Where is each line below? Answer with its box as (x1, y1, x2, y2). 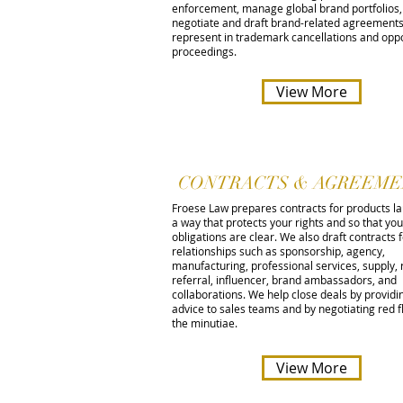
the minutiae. (172, 316, 237, 330)
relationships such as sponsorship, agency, (172, 244, 385, 258)
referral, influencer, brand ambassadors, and (172, 273, 397, 287)
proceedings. (172, 44, 237, 58)
